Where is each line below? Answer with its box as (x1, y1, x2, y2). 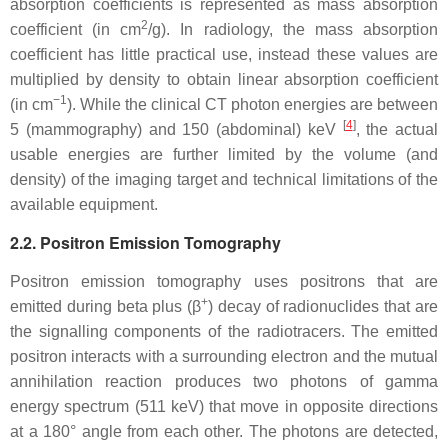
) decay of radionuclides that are (208, 298, 439, 315)
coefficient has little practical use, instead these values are (10, 46, 438, 63)
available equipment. (10, 196, 158, 213)
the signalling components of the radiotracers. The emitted (10, 323, 438, 340)
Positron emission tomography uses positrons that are (10, 273, 438, 290)
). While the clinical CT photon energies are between (67, 96, 438, 113)
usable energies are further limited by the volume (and (10, 146, 438, 163)
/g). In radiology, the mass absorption (148, 21, 439, 38)
